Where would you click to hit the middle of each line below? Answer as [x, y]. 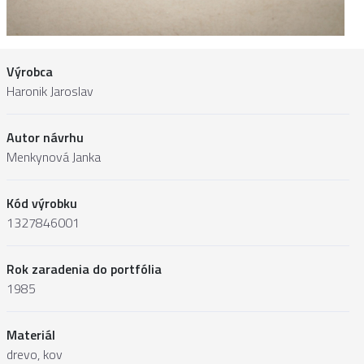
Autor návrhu [45, 138]
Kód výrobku [42, 204]
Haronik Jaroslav [50, 91]
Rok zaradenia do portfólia [84, 269]
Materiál [31, 335]
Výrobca [30, 72]
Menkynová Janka [54, 157]
